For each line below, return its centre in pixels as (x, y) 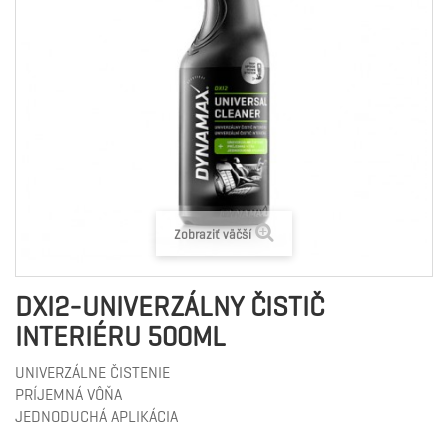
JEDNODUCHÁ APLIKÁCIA (96, 416)
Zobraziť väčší (212, 234)
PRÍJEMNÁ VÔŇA (68, 394)
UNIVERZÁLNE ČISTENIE (92, 372)
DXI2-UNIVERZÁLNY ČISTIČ (169, 306)
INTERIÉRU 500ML (120, 336)
